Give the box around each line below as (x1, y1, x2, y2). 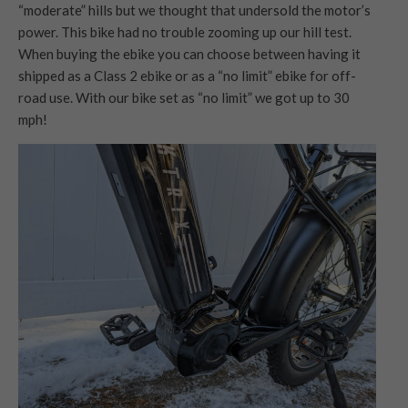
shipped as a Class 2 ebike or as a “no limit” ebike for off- (18, 66, 356, 84)
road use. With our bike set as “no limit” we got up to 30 (18, 88, 350, 106)
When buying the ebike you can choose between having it (18, 45, 361, 62)
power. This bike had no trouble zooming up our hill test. (18, 23, 352, 40)
